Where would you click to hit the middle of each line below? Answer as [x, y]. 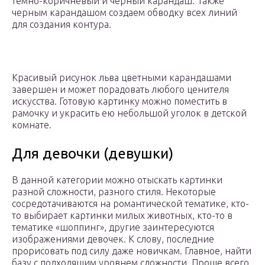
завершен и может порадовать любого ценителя [120, 90]
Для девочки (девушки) [93, 154]
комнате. [32, 125]
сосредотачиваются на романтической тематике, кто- [130, 204]
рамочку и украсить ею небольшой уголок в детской [129, 113]
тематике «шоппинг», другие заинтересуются [113, 227]
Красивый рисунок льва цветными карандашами [122, 78]
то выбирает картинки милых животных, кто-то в [122, 216]
